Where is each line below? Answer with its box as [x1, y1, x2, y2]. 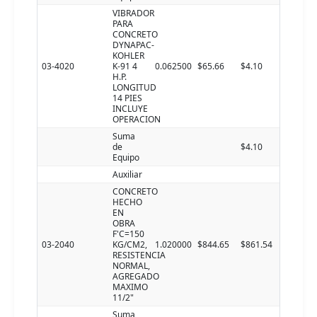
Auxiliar [113, 168, 142, 180]
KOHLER [113, 50, 144, 62]
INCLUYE [113, 103, 148, 115]
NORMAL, [113, 260, 150, 272]
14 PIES [113, 92, 142, 104]
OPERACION [113, 113, 161, 125]
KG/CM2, [113, 238, 147, 250]
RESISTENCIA [113, 249, 166, 261]
